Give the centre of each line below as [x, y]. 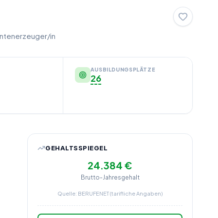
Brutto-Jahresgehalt [110, 177]
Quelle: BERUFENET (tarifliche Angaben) [110, 193]
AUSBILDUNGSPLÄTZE [123, 69]
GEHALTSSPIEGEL [77, 148]
